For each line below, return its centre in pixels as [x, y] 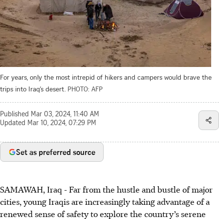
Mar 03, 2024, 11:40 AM [65, 115]
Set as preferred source [56, 152]
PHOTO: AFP [85, 88]
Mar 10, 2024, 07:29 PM [62, 123]
